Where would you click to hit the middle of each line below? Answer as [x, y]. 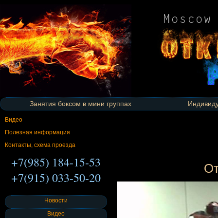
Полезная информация [37, 132]
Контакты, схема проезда [40, 145]
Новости [56, 200]
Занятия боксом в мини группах [81, 104]
